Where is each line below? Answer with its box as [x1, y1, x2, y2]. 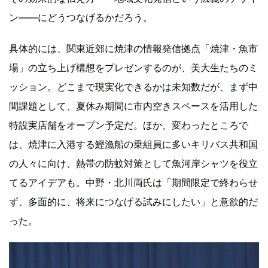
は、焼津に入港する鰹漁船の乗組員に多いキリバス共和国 [9, 138, 258, 151]
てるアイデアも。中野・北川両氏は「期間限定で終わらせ [9, 176, 258, 189]
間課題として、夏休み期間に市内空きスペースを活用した [9, 100, 258, 112]
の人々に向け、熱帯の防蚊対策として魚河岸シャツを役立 [9, 157, 258, 170]
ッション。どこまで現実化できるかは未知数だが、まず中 [9, 81, 258, 93]
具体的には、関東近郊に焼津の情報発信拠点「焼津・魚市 [9, 42, 258, 55]
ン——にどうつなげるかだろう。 [9, 11, 153, 24]
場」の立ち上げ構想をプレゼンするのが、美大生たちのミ [9, 62, 258, 74]
